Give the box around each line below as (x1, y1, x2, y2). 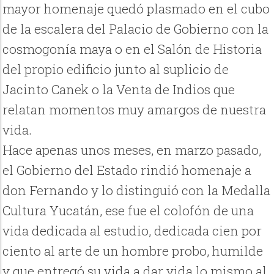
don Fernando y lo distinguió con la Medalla (2, 182, 271, 199)
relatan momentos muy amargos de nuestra (2, 101, 267, 119)
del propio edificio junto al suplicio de (2, 61, 229, 78)
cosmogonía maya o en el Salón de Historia (2, 40, 262, 58)
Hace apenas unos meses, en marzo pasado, (2, 141, 262, 159)
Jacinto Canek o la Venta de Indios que (2, 81, 235, 98)
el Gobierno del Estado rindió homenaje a (2, 161, 252, 179)
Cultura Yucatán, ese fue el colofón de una (2, 202, 254, 220)
